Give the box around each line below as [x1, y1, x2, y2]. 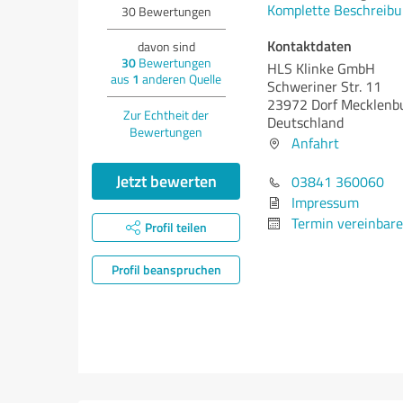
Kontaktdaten [267, 35, 352, 56]
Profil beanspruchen [111, 261, 221, 278]
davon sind [137, 38, 195, 55]
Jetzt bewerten [115, 169, 217, 193]
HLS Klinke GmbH [267, 58, 375, 78]
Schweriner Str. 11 [267, 76, 381, 96]
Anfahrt [291, 133, 339, 153]
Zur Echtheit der [123, 106, 209, 123]
